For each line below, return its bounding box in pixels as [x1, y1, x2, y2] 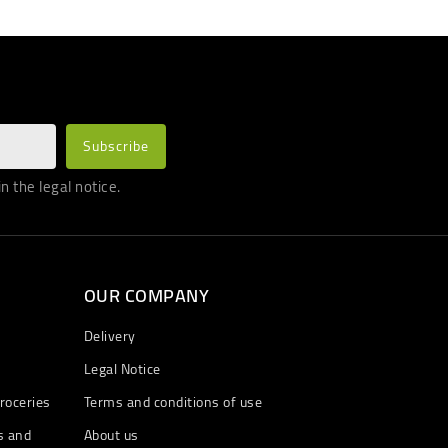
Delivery [83, 323, 136, 350]
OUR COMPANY [83, 279, 209, 313]
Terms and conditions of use [83, 389, 262, 416]
